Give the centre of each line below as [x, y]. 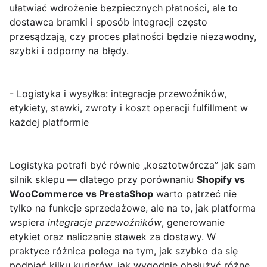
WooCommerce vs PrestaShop [81, 194]
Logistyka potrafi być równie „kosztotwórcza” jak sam [133, 165]
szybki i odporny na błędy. [69, 51]
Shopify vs [221, 180]
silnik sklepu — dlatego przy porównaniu [103, 180]
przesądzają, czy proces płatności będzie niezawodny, [133, 37]
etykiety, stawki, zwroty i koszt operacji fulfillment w [129, 108]
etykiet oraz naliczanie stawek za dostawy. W [113, 237]
